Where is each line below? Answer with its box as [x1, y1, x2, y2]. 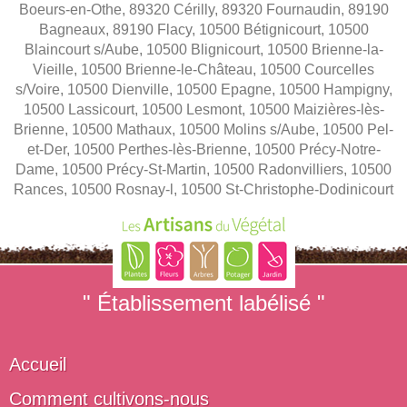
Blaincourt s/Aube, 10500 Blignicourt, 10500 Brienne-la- [24, 41, 383, 57]
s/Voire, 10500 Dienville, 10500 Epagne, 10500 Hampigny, [15, 81, 392, 97]
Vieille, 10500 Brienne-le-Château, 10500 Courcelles [33, 61, 374, 77]
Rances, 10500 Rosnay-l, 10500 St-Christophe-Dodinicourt [14, 181, 393, 197]
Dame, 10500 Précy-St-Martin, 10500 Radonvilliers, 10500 [15, 161, 392, 177]
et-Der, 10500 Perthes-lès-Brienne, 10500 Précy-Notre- [26, 141, 381, 157]
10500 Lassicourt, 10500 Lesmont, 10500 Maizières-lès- [23, 101, 384, 117]
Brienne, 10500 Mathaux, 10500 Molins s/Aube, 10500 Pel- [14, 121, 393, 137]
